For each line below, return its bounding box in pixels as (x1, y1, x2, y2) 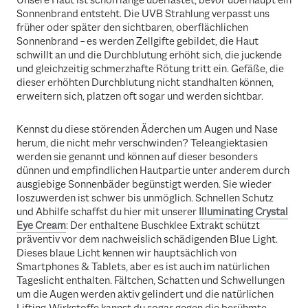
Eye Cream (16, 218, 66, 232)
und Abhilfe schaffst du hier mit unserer (16, 204, 199, 219)
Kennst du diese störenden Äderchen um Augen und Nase (16, 122, 278, 136)
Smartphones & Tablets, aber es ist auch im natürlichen (16, 259, 269, 274)
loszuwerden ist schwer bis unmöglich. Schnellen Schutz (16, 190, 274, 205)
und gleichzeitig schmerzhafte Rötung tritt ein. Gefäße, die (16, 62, 284, 76)
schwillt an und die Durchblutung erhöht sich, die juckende (16, 48, 282, 63)
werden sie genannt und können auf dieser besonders (16, 149, 258, 164)
